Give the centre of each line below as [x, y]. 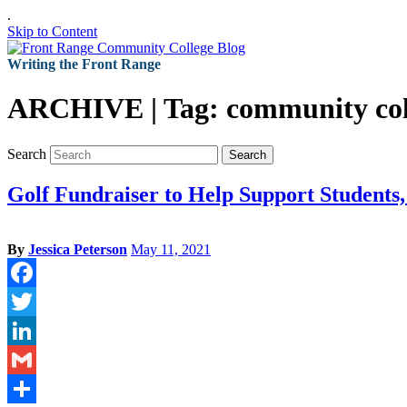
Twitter [28, 330]
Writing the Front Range [84, 64]
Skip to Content [52, 31]
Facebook [35, 301]
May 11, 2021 [171, 249]
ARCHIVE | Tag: [117, 109]
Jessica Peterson [78, 249]
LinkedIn [34, 359]
